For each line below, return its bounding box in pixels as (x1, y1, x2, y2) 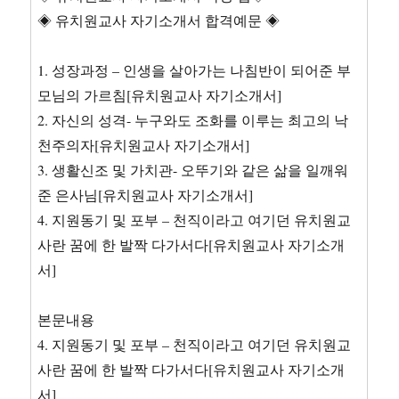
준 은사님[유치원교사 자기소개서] (37, 185, 254, 204)
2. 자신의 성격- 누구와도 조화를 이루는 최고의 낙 (37, 110, 349, 129)
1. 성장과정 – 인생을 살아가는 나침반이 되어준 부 (37, 61, 352, 79)
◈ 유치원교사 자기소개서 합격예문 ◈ (37, 11, 281, 29)
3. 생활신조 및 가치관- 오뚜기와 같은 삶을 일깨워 (37, 160, 349, 179)
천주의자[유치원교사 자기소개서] (37, 135, 250, 154)
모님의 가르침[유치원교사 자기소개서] (37, 85, 282, 104)
